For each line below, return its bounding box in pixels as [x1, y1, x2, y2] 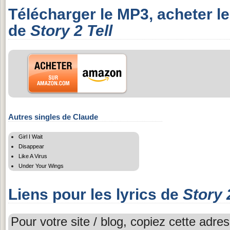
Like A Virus [18, 152, 47, 159]
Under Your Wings [18, 162, 64, 169]
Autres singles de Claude [8, 112, 98, 121]
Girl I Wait [18, 133, 43, 140]
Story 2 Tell [30, 22, 112, 39]
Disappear [18, 143, 44, 149]
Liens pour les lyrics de [8, 185, 183, 203]
